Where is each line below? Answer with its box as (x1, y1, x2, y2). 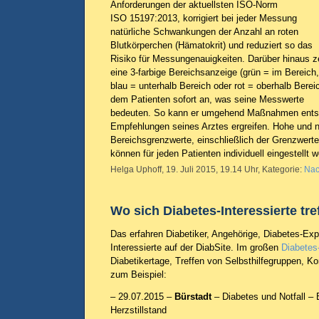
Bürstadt (174, 291, 211, 302)
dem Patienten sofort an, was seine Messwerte (110, 94, 304, 105)
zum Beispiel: (110, 269, 167, 280)
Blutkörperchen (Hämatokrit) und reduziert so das (110, 40, 313, 51)
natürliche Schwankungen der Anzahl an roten (110, 26, 298, 37)
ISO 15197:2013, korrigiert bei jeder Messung (110, 13, 297, 23)
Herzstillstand (110, 305, 167, 315)
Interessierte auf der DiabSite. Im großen (110, 242, 281, 253)
